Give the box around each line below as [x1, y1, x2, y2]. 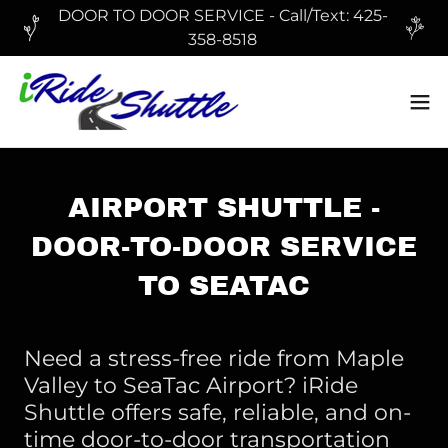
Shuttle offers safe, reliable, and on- [24, 399, 411, 426]
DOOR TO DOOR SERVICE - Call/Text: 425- [57, 6, 388, 25]
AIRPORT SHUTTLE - [68, 192, 380, 223]
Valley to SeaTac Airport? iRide [24, 372, 358, 399]
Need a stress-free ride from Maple [24, 345, 404, 372]
